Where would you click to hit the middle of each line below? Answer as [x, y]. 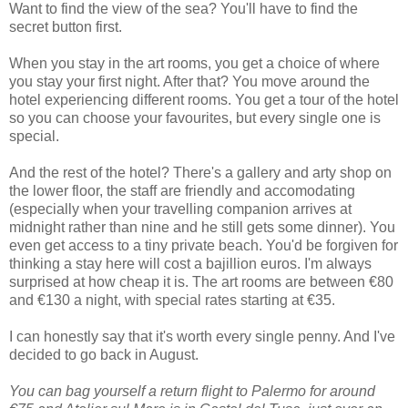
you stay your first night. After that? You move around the [189, 81]
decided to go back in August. [104, 354]
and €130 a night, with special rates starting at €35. [172, 300]
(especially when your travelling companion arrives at [180, 209]
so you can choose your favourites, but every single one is [195, 117]
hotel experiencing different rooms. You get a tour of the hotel [204, 99]
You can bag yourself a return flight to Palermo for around [192, 391]
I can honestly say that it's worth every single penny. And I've [202, 336]
